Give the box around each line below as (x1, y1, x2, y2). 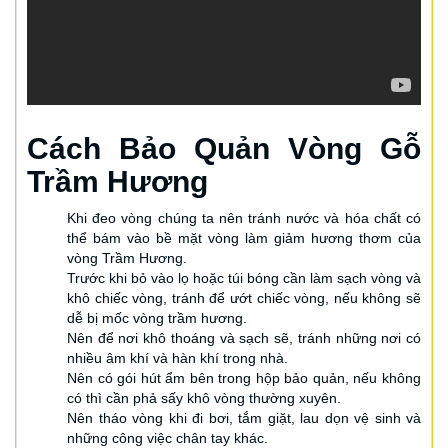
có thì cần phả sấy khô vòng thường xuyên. (67, 389, 341, 406)
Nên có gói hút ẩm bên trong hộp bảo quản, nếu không (67, 369, 421, 386)
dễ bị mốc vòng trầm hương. (67, 309, 247, 326)
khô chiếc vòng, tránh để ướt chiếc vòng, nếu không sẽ (67, 289, 421, 306)
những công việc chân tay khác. (67, 429, 268, 446)
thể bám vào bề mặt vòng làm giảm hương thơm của (67, 229, 421, 246)
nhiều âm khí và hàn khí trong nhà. (67, 349, 288, 366)
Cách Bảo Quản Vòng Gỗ (27, 131, 421, 165)
